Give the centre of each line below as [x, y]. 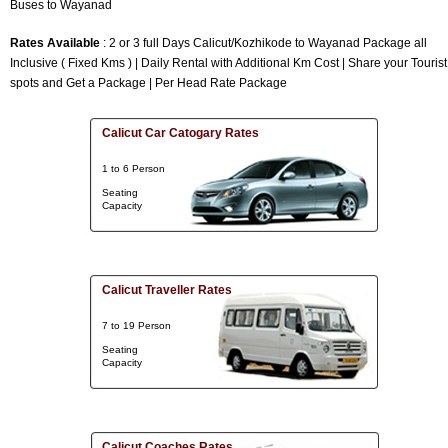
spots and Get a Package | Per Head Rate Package [148, 83]
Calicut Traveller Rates [167, 290]
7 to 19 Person [136, 326]
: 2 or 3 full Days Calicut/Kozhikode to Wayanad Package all [263, 43]
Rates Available [55, 43]
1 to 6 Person [133, 169]
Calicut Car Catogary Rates [180, 133]
